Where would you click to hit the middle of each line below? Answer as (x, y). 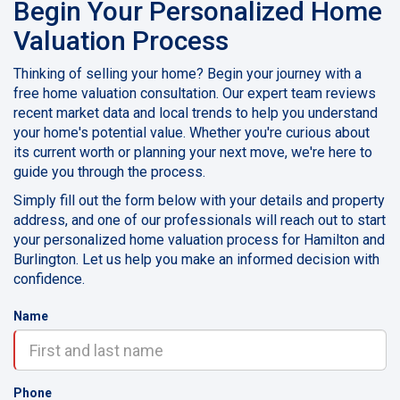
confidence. (49, 279)
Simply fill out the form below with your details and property (199, 201)
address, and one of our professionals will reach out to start (200, 221)
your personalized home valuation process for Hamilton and (199, 240)
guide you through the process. (109, 172)
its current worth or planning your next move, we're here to (193, 153)
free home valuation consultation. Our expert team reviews (195, 94)
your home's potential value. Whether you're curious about (192, 133)
